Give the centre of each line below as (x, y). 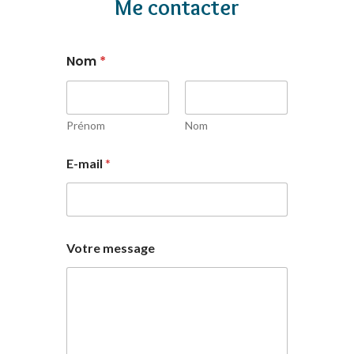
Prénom (85, 126)
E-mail (85, 164)
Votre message (110, 248)
